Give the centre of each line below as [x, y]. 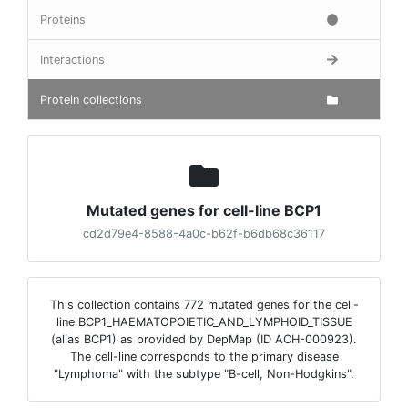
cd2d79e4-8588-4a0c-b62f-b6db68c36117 [204, 234]
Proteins [63, 20]
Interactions [72, 60]
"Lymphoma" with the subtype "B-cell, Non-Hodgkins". [204, 374]
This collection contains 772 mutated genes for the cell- [204, 305]
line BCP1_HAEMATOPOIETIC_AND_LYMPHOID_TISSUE [204, 322]
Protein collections [91, 100]
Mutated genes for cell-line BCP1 [204, 210]
